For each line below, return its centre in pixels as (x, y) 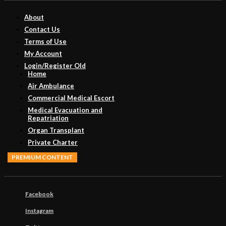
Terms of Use (45, 41)
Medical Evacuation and (65, 110)
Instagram (39, 211)
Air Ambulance (51, 86)
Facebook (39, 194)
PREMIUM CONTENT (42, 157)
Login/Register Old (55, 65)
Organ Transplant (56, 130)
